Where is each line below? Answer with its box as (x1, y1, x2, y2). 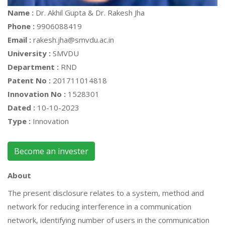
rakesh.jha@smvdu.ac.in (33, 35, 114, 45)
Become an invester (14, 146, 88, 157)
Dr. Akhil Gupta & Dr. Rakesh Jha (36, 8, 145, 18)
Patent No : (8, 75, 53, 85)
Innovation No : (8, 89, 68, 99)
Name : (8, 8, 36, 18)
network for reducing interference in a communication (8, 201, 191, 211)
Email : (8, 35, 33, 45)
